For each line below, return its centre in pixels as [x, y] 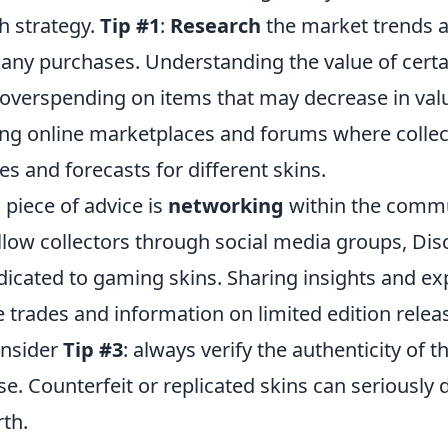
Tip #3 [93, 349]
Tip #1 [130, 25]
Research [215, 25]
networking [226, 205]
